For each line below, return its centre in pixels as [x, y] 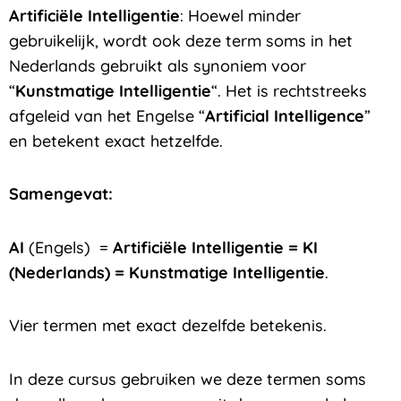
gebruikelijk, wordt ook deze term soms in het [181, 40]
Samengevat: [61, 194]
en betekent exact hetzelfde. [116, 141]
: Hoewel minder [240, 15]
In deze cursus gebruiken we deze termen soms [188, 379]
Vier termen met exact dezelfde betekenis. [168, 326]
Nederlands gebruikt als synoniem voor [158, 65]
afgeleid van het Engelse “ [107, 115]
